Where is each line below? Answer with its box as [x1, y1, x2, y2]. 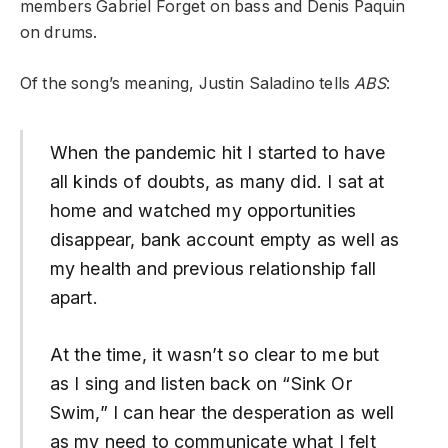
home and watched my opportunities [49, 200, 357, 222]
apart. [49, 287, 98, 309]
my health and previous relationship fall [49, 258, 377, 280]
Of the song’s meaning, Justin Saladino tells [20, 73, 355, 93]
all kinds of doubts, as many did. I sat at [49, 171, 385, 193]
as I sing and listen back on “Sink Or [49, 372, 352, 394]
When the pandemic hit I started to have [49, 142, 385, 164]
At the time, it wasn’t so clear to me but [49, 343, 380, 365]
